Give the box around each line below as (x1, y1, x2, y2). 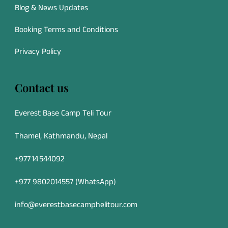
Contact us (15, 79, 69, 95)
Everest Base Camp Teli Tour (15, 107, 111, 119)
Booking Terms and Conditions (15, 23, 118, 36)
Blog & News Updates (15, 2, 88, 14)
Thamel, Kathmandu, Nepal (15, 130, 107, 142)
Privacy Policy (15, 45, 61, 58)
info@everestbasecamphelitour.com (15, 198, 137, 211)
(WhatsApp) (73, 176, 116, 188)
